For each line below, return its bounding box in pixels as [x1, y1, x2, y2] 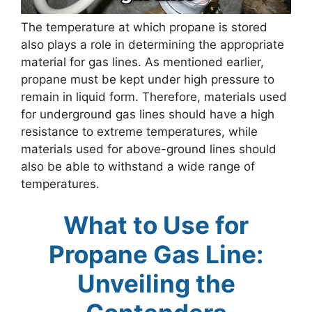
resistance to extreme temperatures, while [21, 124, 258, 139]
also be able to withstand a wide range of [21, 159, 255, 173]
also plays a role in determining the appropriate [21, 37, 284, 52]
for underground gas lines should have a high [21, 107, 274, 121]
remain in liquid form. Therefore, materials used [21, 89, 287, 104]
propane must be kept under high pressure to [21, 72, 274, 86]
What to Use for [63, 210, 249, 240]
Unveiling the [77, 269, 235, 299]
